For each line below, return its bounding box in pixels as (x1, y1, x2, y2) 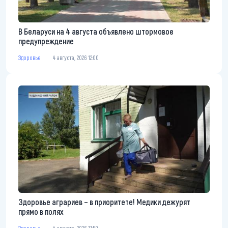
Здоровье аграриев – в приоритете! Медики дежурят (18, 197, 190, 207)
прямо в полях (18, 207, 64, 217)
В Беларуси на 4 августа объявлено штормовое (18, 26, 174, 36)
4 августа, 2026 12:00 (53, 53, 99, 61)
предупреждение (18, 36, 74, 46)
